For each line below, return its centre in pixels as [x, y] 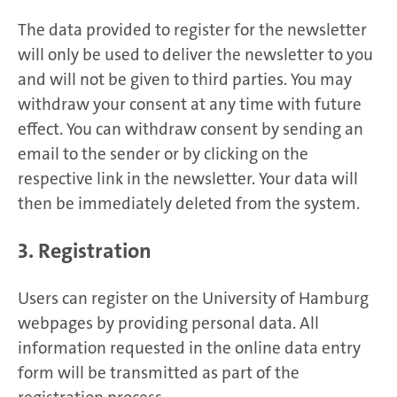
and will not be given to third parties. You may [185, 79]
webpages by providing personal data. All [168, 323]
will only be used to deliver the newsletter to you [195, 54]
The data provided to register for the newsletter [192, 29]
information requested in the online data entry [189, 347]
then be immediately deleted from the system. [189, 203]
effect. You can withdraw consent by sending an [191, 128]
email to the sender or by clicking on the [163, 153]
